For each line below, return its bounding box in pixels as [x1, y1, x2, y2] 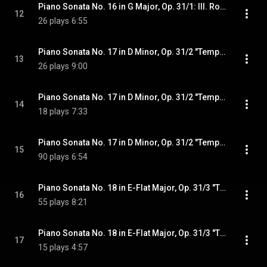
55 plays [38, 197, 69, 207]
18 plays [38, 107, 69, 116]
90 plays [38, 152, 69, 162]
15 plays [38, 243, 69, 252]
